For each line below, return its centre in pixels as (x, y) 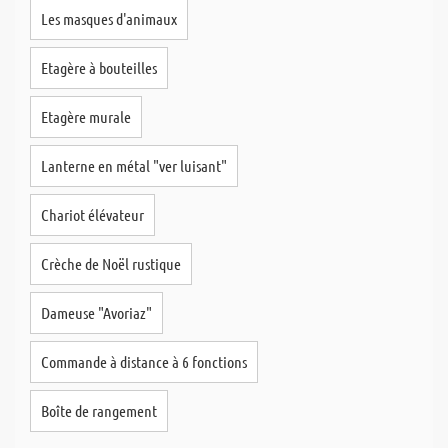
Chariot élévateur (92, 214)
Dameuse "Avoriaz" (96, 312)
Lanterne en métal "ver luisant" (134, 165)
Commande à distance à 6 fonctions (144, 361)
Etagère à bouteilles (99, 67)
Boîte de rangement (99, 410)
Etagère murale (86, 116)
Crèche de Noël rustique (111, 263)
